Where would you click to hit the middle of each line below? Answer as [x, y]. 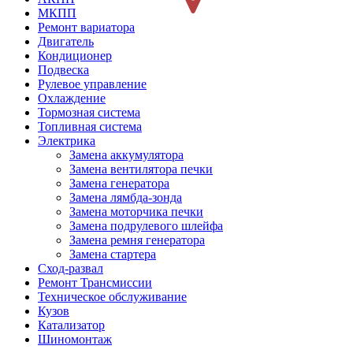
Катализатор [71, 325]
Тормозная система [89, 113]
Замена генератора [119, 184]
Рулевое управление [92, 84]
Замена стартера [113, 255]
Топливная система [90, 127]
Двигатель [66, 42]
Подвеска [63, 70]
